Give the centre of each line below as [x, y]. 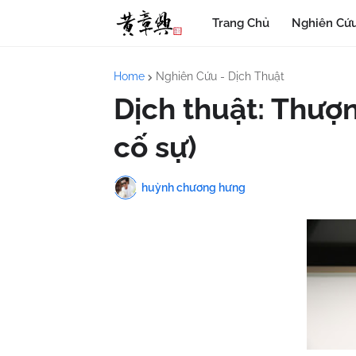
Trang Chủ [241, 23]
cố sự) [155, 147]
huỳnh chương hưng [193, 187]
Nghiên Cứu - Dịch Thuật [220, 76]
